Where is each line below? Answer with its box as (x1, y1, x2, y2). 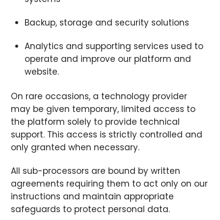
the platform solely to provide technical (11, 116, 180, 128)
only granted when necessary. (11, 141, 140, 154)
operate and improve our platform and (24, 53, 191, 65)
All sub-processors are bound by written (11, 165, 181, 177)
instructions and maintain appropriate (11, 191, 174, 203)
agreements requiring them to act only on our (11, 178, 208, 190)
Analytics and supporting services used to (24, 40, 203, 53)
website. (24, 66, 59, 78)
